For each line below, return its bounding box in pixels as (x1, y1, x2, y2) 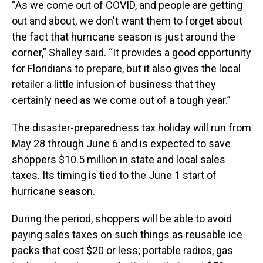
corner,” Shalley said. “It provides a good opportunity (12, 46, 251, 59)
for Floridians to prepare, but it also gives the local (12, 62, 241, 75)
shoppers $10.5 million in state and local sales (12, 153, 225, 166)
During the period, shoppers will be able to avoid (12, 213, 232, 225)
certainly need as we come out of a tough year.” (12, 94, 231, 107)
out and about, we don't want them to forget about (12, 15, 242, 28)
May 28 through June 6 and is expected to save (12, 137, 231, 150)
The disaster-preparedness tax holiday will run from (12, 122, 251, 134)
